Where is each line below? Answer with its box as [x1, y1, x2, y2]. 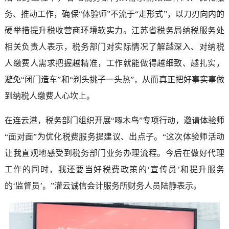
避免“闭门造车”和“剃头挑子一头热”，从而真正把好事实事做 [4, 75, 225, 84]
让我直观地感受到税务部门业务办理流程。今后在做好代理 [4, 149, 225, 158]
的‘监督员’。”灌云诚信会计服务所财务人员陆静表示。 [4, 181, 201, 191]
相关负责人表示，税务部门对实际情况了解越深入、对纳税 [4, 42, 225, 52]
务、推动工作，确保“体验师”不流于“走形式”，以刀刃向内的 [4, 10, 225, 19]
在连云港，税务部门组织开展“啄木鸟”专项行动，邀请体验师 [4, 116, 225, 125]
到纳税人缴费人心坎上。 [4, 91, 95, 101]
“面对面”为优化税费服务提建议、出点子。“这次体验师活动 [4, 132, 225, 142]
